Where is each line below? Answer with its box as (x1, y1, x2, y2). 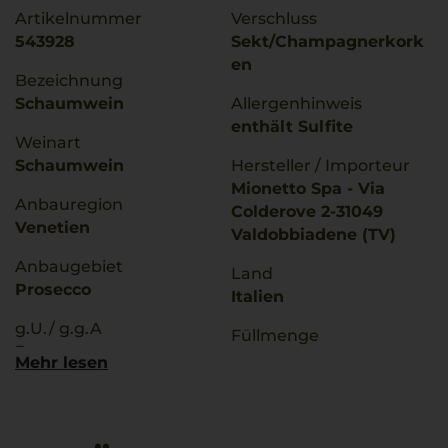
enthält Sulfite (231, 117, 353, 136)
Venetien (15, 218, 90, 237)
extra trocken (231, 411, 344, 430)
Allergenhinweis (231, 94, 362, 113)
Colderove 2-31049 (231, 202, 383, 221)
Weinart (15, 133, 81, 152)
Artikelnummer (15, 9, 142, 28)
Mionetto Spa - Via (231, 179, 385, 198)
